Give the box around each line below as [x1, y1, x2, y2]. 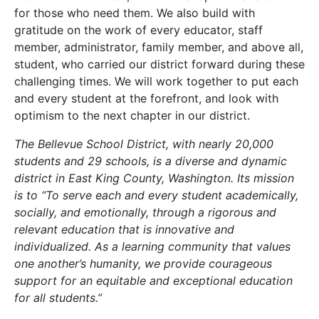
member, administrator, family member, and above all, [14, 39, 303, 54]
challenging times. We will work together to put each [14, 73, 298, 88]
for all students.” [14, 290, 102, 305]
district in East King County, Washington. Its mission [14, 170, 294, 185]
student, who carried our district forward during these [14, 56, 305, 71]
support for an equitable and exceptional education [14, 273, 293, 288]
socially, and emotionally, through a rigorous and [14, 204, 276, 219]
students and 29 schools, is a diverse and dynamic [14, 153, 287, 168]
